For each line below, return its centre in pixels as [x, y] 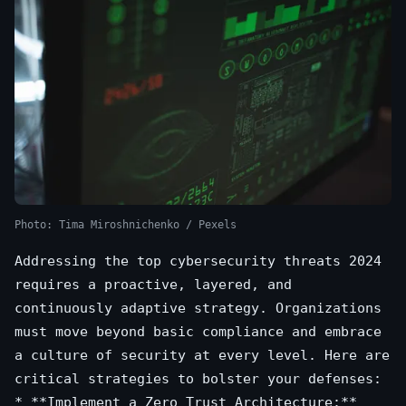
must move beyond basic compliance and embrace [198, 332]
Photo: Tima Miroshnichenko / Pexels [126, 225]
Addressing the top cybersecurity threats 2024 [198, 261]
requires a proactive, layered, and [153, 285]
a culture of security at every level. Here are [202, 356]
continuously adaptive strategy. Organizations [198, 309]
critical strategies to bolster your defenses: [198, 379]
